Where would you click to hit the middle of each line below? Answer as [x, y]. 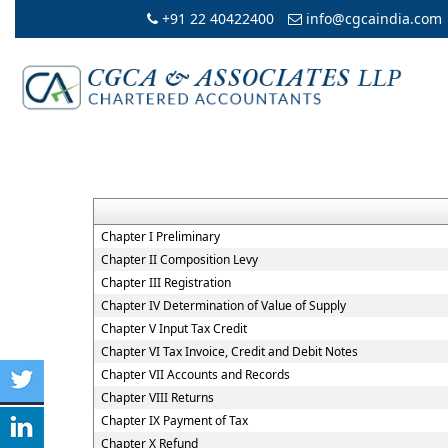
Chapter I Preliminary [160, 236]
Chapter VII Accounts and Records [195, 374]
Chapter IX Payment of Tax [174, 420]
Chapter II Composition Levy [179, 259]
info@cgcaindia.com [372, 18]
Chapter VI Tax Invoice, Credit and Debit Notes [229, 351]
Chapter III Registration [166, 282]
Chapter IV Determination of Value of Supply [223, 305]
